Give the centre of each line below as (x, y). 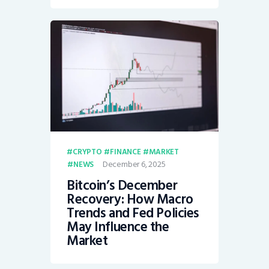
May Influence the (118, 227)
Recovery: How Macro (130, 200)
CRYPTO (87, 152)
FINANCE (125, 152)
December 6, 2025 (134, 164)
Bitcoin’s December (122, 186)
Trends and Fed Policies (133, 213)
